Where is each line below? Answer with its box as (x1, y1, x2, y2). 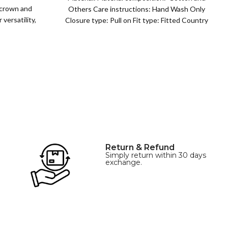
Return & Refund (105, 142, 175, 153)
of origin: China (112, 27, 161, 36)
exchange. (105, 158, 142, 167)
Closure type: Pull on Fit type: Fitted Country (65, 16, 209, 25)
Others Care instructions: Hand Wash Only (68, 5, 206, 14)
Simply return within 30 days (105, 151, 206, 160)
